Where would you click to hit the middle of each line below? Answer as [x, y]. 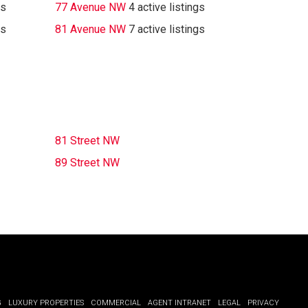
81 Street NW [87, 141]
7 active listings [166, 29]
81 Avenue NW [90, 29]
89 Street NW [87, 163]
